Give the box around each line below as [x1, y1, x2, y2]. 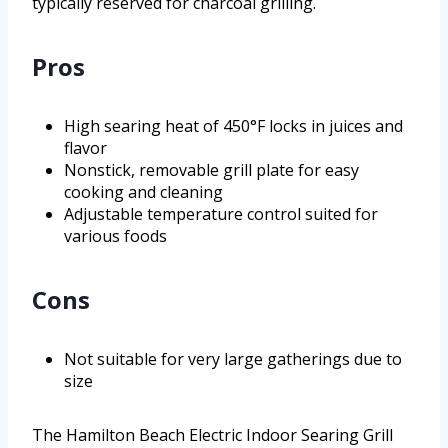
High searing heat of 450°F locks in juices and [64, 115, 403, 138]
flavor [64, 137, 107, 160]
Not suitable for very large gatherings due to [64, 348, 402, 371]
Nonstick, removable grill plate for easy [64, 159, 359, 182]
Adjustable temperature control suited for [64, 203, 378, 226]
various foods [64, 225, 167, 248]
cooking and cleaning [64, 181, 223, 204]
